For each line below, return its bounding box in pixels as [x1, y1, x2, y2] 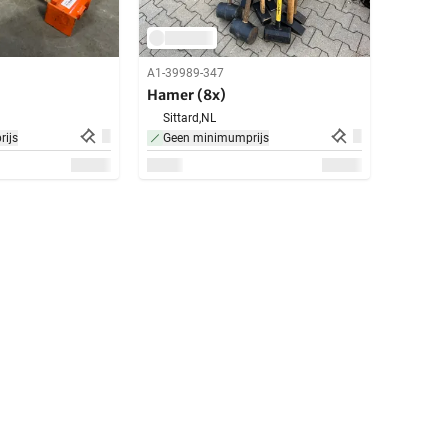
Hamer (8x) [147, 85, 226, 104]
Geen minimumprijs [163, 130, 269, 145]
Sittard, [163, 110, 201, 125]
